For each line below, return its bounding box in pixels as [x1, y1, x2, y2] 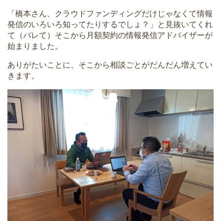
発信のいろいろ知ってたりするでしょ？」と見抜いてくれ [7, 20, 213, 30]
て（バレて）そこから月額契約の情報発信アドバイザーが [7, 31, 213, 40]
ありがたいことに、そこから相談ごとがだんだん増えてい [7, 60, 213, 70]
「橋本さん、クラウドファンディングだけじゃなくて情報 [7, 9, 213, 19]
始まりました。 [7, 41, 63, 51]
